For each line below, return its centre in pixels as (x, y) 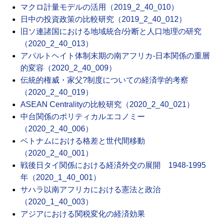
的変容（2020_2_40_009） (68, 68)
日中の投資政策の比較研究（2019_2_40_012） (103, 19)
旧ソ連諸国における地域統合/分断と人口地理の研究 (111, 32)
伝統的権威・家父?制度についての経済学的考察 (104, 80)
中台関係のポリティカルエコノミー (83, 117)
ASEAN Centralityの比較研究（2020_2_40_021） (107, 105)
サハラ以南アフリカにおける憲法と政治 (91, 190)
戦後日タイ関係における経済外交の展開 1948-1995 (113, 165)
